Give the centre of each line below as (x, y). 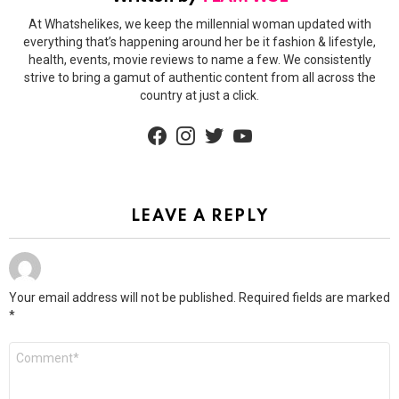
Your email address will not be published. (122, 297)
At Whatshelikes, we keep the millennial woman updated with (199, 24)
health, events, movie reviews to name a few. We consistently (199, 60)
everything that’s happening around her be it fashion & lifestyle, (199, 42)
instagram (216, 124)
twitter (235, 124)
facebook (186, 124)
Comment (38, 349)
